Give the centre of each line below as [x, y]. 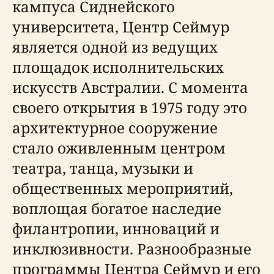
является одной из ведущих [115, 47]
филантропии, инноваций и [116, 228]
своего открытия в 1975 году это [130, 107]
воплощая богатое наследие [117, 208]
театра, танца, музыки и [103, 168]
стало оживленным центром [119, 148]
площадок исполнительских [118, 67]
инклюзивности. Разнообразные [132, 249]
